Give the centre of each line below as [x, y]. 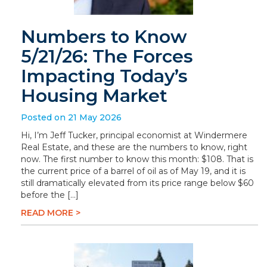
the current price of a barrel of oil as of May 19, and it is [133, 171]
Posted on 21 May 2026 [71, 117]
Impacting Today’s [104, 76]
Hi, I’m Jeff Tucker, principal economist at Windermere [134, 135]
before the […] [50, 195]
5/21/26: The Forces [107, 56]
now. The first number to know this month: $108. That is [137, 159]
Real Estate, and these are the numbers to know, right [134, 147]
